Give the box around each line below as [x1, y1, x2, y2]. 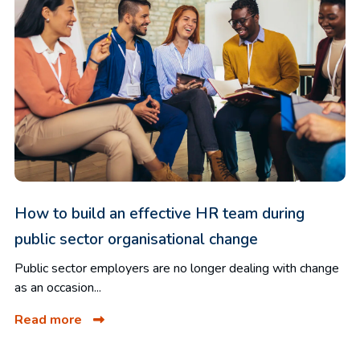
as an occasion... [14, 278, 101, 297]
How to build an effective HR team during [14, 202, 305, 224]
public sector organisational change [14, 228, 258, 250]
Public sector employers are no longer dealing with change [14, 259, 339, 277]
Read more [14, 310, 85, 329]
